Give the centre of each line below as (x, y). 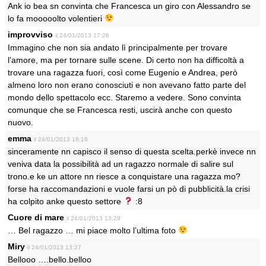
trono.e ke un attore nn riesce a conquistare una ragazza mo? (124, 176)
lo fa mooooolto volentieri (56, 18)
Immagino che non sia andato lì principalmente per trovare (118, 47)
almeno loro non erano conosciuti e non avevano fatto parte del (127, 85)
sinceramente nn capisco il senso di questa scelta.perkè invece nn (132, 151)
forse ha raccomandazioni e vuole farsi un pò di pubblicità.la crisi (129, 189)
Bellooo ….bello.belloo (50, 259)
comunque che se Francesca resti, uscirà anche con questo (120, 110)
